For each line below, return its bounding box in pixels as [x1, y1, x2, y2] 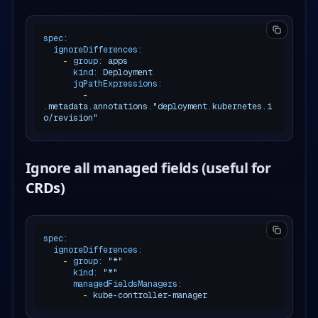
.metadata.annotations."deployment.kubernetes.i [43, 100, 272, 112]
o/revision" [43, 111, 98, 124]
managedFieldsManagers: [72, 278, 182, 290]
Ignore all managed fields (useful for [25, 158, 270, 177]
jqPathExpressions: [72, 77, 163, 89]
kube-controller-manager [92, 289, 207, 301]
